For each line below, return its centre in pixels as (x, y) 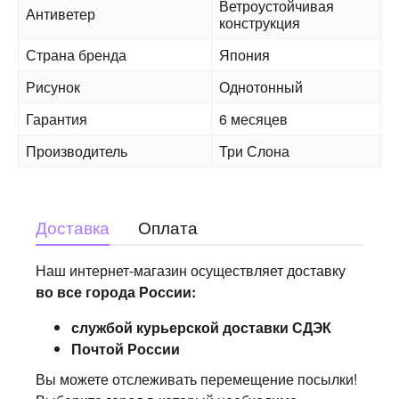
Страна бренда (76, 55)
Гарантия (57, 119)
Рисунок (53, 87)
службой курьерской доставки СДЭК (201, 327)
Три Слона (254, 151)
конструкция (260, 23)
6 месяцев (253, 119)
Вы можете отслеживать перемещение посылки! (196, 379)
